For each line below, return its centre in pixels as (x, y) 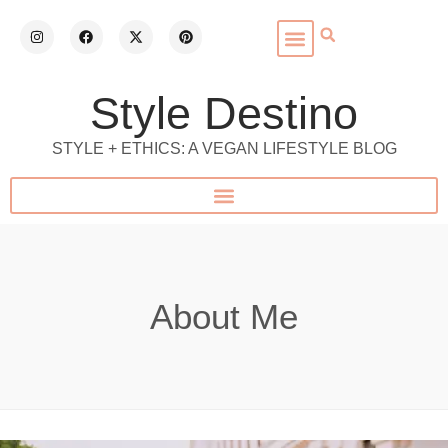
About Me (224, 316)
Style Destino (224, 113)
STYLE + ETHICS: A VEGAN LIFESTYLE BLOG (224, 148)
